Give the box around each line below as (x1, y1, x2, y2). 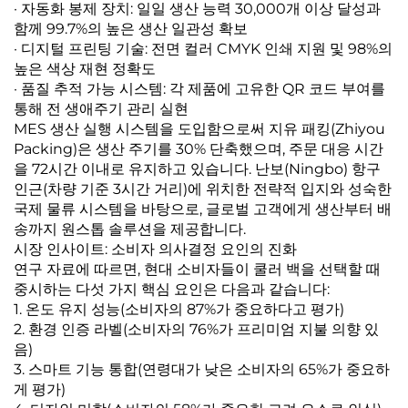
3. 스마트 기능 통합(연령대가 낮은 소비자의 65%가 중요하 (14, 361, 390, 379)
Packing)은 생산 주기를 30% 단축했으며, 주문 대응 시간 (14, 140, 383, 158)
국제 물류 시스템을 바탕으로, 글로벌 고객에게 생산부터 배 (14, 200, 392, 219)
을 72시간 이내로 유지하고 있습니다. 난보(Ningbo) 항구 (14, 160, 381, 178)
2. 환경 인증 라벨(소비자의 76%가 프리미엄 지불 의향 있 (14, 321, 379, 339)
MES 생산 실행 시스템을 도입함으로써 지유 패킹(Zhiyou (14, 120, 385, 138)
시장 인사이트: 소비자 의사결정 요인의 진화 (14, 240, 297, 259)
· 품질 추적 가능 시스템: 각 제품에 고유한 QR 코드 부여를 (14, 80, 385, 98)
